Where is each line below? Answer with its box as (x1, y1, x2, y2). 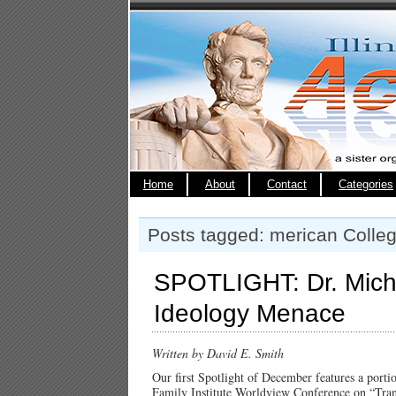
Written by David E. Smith (152, 345, 284, 362)
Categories (339, 178, 393, 191)
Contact (267, 178, 307, 191)
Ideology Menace (154, 300, 346, 327)
